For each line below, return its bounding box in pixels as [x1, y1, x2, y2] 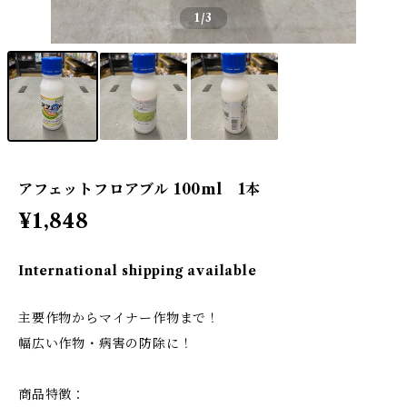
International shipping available [18, 263, 257, 279]
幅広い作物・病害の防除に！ [18, 335, 194, 352]
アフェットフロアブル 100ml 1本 [18, 180, 262, 198]
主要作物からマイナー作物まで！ [18, 310, 221, 326]
